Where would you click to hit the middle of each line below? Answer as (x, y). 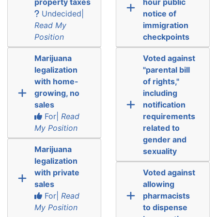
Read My (50, 25)
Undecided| (61, 13)
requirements (169, 116)
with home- (56, 81)
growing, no (57, 93)
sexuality (160, 151)
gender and (164, 139)
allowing (158, 184)
